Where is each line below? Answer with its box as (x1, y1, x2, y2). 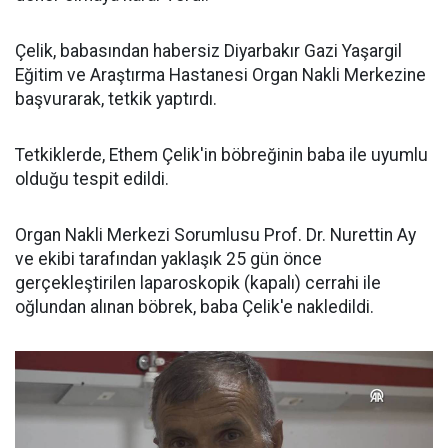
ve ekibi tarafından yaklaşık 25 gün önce (15, 249, 322, 269)
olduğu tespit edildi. (15, 169, 169, 189)
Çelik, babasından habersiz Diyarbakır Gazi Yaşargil (15, 41, 402, 61)
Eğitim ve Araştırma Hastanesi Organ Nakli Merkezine (15, 65, 426, 85)
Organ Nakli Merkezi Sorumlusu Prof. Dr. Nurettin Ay (15, 225, 416, 245)
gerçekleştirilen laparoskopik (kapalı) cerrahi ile (15, 273, 381, 293)
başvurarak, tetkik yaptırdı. (15, 89, 217, 109)
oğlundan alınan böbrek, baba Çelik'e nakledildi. (15, 297, 374, 317)
